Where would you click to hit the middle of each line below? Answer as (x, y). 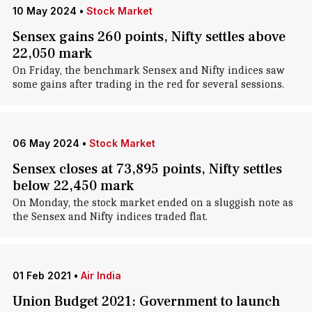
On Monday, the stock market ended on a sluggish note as (153, 203)
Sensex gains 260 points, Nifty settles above (149, 37)
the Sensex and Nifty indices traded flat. (110, 217)
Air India (101, 275)
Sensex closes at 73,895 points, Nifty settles (147, 169)
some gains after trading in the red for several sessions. (148, 84)
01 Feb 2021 (41, 275)
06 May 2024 (46, 143)
